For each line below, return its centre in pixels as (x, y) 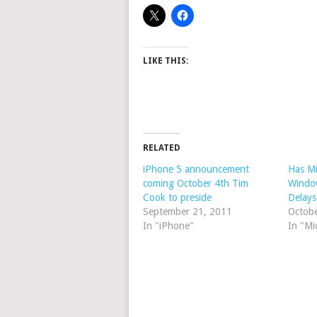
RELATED (162, 148)
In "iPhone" (168, 226)
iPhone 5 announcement (196, 169)
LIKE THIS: (166, 61)
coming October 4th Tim (196, 183)
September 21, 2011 (188, 212)
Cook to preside (177, 197)
